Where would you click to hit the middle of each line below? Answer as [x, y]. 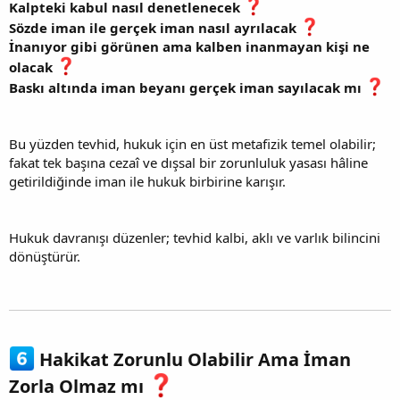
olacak [33, 67]
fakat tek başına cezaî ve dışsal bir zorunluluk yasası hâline [188, 162]
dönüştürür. [45, 256]
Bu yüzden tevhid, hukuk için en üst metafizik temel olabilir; [192, 143]
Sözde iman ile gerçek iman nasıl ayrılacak [154, 27]
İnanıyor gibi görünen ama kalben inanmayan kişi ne [189, 46]
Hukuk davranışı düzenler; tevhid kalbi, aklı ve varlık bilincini [195, 237]
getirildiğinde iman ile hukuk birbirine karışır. [147, 181]
